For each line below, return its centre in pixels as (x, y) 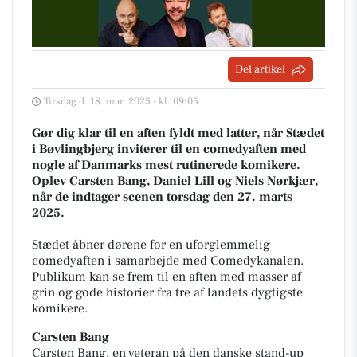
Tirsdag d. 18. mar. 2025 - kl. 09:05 (121, 101)
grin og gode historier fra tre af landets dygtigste (167, 292)
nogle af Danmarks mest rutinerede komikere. (166, 165)
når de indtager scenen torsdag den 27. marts (162, 197)
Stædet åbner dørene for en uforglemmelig (151, 245)
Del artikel (260, 69)
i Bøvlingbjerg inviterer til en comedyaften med (169, 149)
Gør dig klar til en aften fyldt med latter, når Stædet (178, 133)
